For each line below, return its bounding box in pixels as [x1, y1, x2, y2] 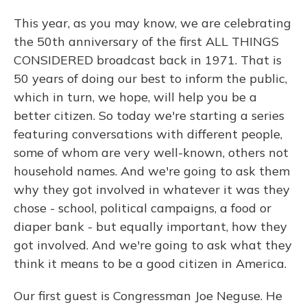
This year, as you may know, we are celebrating [14, 15, 291, 31]
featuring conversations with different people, [14, 126, 282, 142]
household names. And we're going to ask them [14, 163, 290, 179]
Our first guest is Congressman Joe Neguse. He [14, 288, 282, 304]
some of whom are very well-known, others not [14, 145, 288, 160]
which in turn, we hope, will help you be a [14, 89, 257, 105]
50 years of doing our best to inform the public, [14, 71, 287, 86]
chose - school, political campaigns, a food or [14, 200, 271, 216]
